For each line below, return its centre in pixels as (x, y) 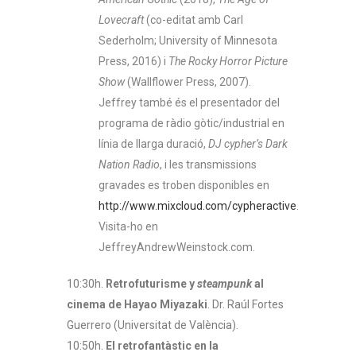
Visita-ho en (128, 226)
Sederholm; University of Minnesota (188, 40)
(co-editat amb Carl (195, 19)
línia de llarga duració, (153, 143)
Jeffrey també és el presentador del (189, 102)
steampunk (224, 283)
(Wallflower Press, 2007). (188, 81)
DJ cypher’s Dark (248, 143)
